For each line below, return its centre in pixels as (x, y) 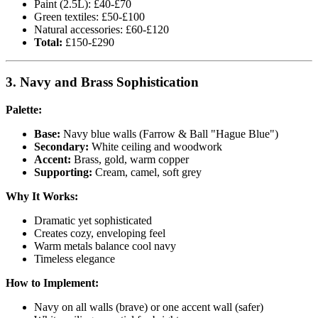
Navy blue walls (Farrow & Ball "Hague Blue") (169, 134)
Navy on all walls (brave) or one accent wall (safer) (149, 307)
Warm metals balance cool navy (105, 246)
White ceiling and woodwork (155, 147)
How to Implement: (52, 283)
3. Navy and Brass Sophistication (102, 82)
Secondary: (61, 147)
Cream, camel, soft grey (147, 172)
